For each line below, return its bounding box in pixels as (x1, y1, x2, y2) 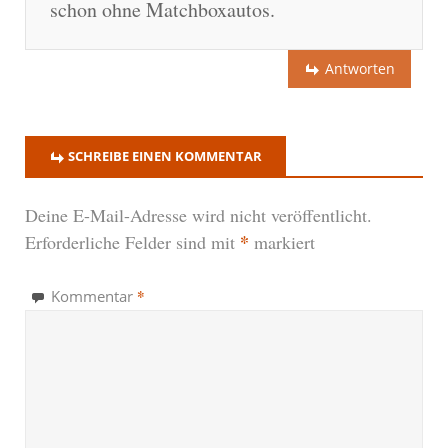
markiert (249, 230, 315, 255)
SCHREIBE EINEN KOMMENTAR (68, 147, 262, 166)
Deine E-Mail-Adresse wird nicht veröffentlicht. (25, 203, 372, 228)
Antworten (325, 59, 395, 79)
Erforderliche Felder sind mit (25, 230, 240, 255)
